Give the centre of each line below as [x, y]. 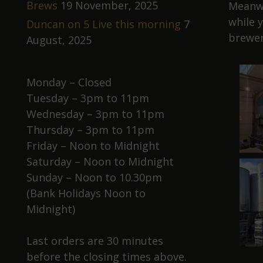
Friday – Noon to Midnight [93, 146]
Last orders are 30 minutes [95, 241]
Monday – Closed [69, 82]
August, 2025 [59, 40]
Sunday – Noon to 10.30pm [94, 177]
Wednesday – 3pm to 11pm [95, 114]
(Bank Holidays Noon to [86, 193]
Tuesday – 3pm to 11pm [88, 98]
